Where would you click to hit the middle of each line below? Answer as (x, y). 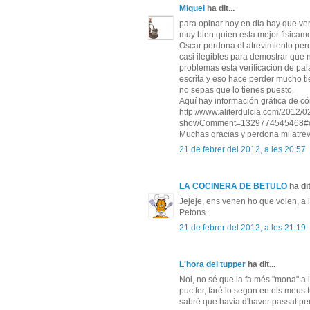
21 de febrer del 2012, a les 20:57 (243, 150)
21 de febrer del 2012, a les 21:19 (243, 228)
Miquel (192, 9)
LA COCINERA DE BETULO (233, 186)
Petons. (193, 213)
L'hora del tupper (212, 265)
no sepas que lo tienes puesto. (237, 90)
